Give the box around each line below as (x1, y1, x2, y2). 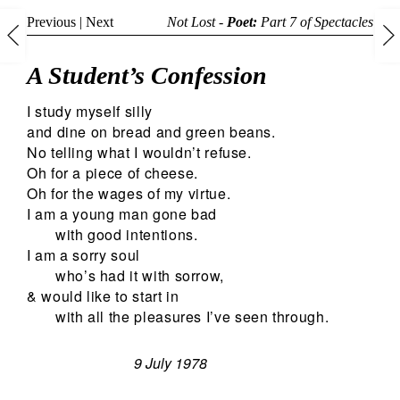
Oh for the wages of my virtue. (27, 182, 231, 204)
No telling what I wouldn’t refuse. (27, 141, 252, 162)
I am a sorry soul (27, 244, 140, 265)
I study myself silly (27, 100, 153, 121)
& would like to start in (27, 285, 179, 306)
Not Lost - (167, 14, 227, 29)
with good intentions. (55, 223, 198, 245)
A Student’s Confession (27, 62, 267, 90)
